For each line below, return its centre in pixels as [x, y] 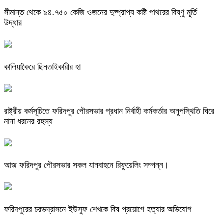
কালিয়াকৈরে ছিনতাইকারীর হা [42, 67]
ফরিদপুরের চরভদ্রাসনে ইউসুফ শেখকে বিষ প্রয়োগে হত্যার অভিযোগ [98, 209]
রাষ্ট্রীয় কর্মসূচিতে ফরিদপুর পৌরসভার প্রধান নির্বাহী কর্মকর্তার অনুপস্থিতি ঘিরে [109, 111]
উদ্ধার [13, 22]
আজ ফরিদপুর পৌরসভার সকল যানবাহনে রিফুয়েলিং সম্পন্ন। [86, 165]
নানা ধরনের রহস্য [29, 121]
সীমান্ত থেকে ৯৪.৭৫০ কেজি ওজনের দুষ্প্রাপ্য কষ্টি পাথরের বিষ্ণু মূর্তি [100, 12]
